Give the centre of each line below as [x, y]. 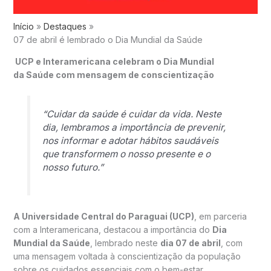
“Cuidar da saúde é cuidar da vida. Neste [132, 114]
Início [23, 26]
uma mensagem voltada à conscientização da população [127, 256]
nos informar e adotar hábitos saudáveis [130, 141]
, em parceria [220, 216]
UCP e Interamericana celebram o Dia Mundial [113, 61]
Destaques [65, 26]
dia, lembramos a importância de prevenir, [134, 128]
